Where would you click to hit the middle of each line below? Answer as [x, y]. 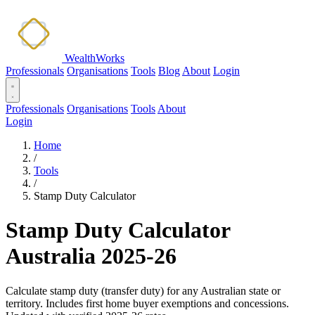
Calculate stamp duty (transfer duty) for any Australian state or [143, 290]
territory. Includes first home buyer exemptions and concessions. [147, 303]
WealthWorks [95, 58]
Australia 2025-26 [91, 256]
